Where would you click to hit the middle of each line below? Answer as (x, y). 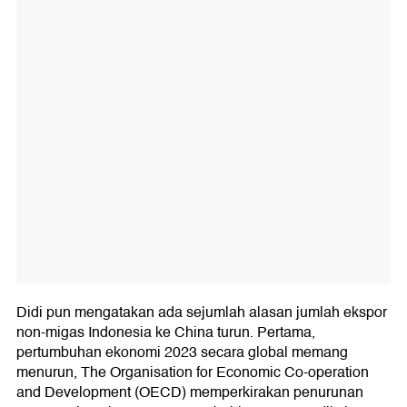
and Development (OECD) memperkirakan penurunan (190, 393)
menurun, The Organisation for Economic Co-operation (193, 373)
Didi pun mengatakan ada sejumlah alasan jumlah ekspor (202, 313)
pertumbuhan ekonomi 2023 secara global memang (182, 353)
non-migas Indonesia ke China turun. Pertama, (166, 333)
